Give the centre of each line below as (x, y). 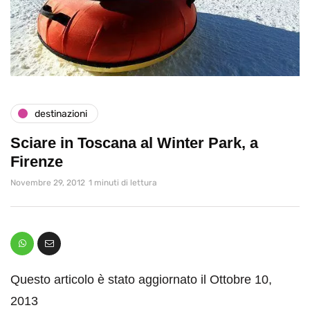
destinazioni (61, 113)
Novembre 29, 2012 (48, 183)
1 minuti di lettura (123, 183)
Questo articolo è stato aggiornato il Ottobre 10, (141, 280)
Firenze (37, 162)
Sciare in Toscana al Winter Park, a (134, 143)
